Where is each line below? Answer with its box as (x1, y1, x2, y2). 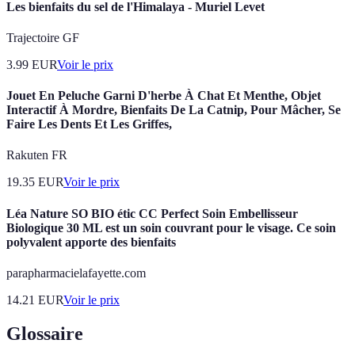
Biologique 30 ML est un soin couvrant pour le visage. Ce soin (6, 220, 336, 235)
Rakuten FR (6, 148, 67, 162)
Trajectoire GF (6, 30, 79, 44)
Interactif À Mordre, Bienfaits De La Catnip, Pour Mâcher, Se (6, 103, 341, 117)
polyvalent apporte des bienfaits (6, 235, 176, 249)
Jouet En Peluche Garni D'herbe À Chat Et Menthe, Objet (6, 89, 321, 103)
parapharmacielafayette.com (6, 265, 146, 280)
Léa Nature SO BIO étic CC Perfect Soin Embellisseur (6, 206, 298, 220)
